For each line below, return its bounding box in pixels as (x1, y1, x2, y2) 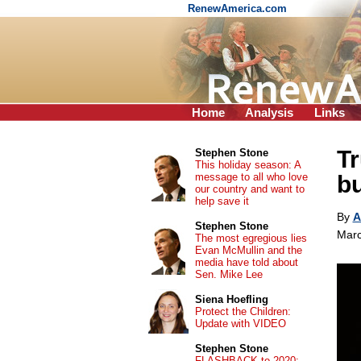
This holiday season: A (194, 159, 301, 171)
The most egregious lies (194, 232, 307, 244)
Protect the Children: (194, 305, 291, 317)
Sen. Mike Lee (194, 268, 263, 280)
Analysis (245, 106, 293, 119)
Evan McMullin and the (194, 244, 302, 256)
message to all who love (194, 171, 308, 183)
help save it (194, 195, 249, 207)
